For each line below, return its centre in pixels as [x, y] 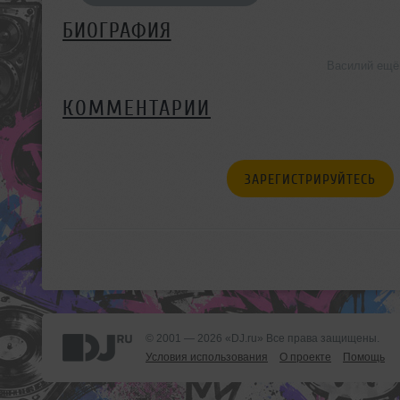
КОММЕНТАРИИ [137, 108]
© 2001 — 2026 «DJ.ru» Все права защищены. [262, 338]
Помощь [364, 357]
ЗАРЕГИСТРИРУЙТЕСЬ [310, 179]
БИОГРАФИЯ [117, 30]
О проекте [305, 357]
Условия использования [207, 357]
